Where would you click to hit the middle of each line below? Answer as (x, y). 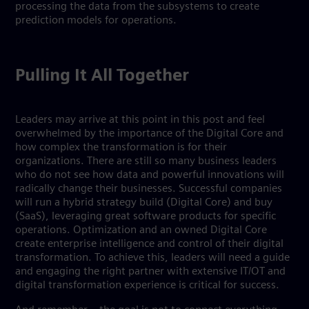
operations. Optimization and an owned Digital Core (141, 230)
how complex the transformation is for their (121, 148)
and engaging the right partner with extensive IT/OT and (150, 272)
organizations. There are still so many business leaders (146, 161)
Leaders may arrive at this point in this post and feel (140, 120)
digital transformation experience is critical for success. (150, 286)
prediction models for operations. (97, 21)
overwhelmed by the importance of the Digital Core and (149, 134)
